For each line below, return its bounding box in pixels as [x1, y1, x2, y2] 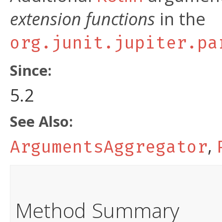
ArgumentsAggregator [10, 137, 208, 157]
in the [155, 7, 206, 30]
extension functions [10, 7, 155, 30]
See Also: [10, 111, 73, 131]
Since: [10, 60, 52, 80]
